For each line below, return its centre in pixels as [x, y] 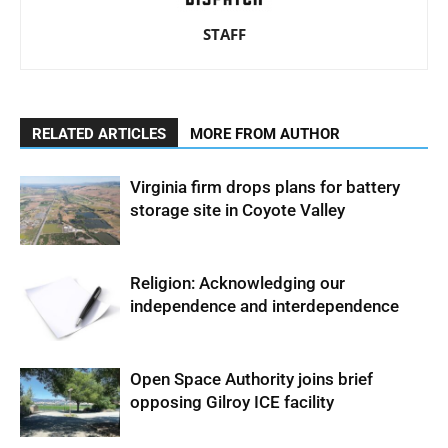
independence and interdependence [264, 306]
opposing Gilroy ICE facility [232, 402]
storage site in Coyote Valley [237, 210]
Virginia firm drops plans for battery [265, 187]
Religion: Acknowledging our [237, 283]
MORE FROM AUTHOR [265, 134]
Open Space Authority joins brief [251, 379]
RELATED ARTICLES [99, 134]
